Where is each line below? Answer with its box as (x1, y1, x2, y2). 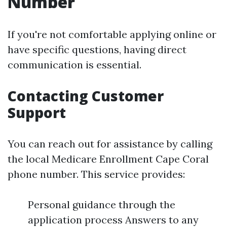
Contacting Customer (8, 86, 164, 105)
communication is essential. (8, 58, 141, 71)
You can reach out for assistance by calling (8, 137, 212, 150)
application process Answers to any (28, 213, 199, 226)
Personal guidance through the (28, 198, 175, 211)
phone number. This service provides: (8, 168, 185, 180)
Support (8, 103, 66, 122)
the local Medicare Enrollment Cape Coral (8, 153, 209, 165)
